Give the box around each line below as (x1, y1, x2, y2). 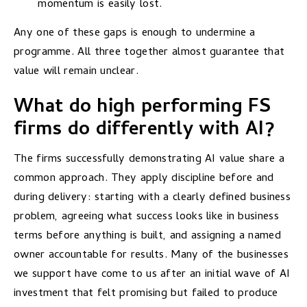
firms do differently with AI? (14, 114, 275, 147)
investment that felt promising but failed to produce (14, 284, 278, 304)
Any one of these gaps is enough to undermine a (14, 23, 256, 42)
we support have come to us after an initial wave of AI (14, 265, 291, 284)
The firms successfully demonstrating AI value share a (14, 150, 284, 169)
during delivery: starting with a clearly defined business (14, 188, 291, 208)
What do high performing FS (14, 92, 271, 124)
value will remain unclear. (14, 62, 138, 81)
